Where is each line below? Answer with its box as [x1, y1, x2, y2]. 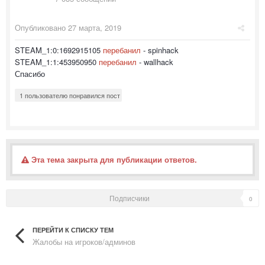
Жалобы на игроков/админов [33, 235, 135, 247]
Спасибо [15, 68, 45, 80]
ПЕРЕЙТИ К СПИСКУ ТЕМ [33, 225, 114, 235]
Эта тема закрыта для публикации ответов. [29, 154, 197, 166]
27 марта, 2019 [68, 22, 121, 34]
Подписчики [109, 193, 150, 203]
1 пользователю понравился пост [20, 91, 120, 101]
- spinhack [141, 44, 179, 56]
